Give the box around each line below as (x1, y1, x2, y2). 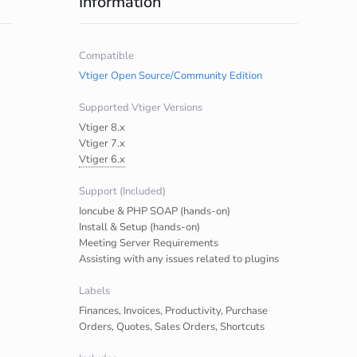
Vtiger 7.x (78, 136, 125, 151)
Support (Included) (78, 184, 166, 198)
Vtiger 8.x (78, 120, 125, 135)
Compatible (78, 49, 134, 63)
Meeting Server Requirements (78, 236, 218, 250)
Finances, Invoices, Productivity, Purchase (78, 304, 268, 318)
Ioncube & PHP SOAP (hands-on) (78, 204, 230, 218)
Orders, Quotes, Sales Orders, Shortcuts (78, 320, 265, 334)
